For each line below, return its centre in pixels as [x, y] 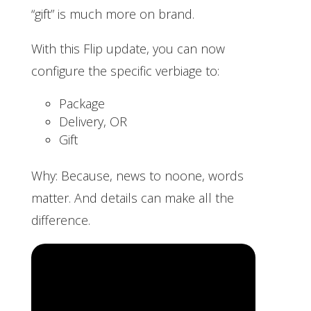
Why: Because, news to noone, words [137, 175]
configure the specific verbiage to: [127, 70]
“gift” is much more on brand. [114, 14]
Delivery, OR [93, 121]
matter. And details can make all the [132, 197]
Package [82, 103]
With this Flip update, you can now [128, 48]
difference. [62, 220]
